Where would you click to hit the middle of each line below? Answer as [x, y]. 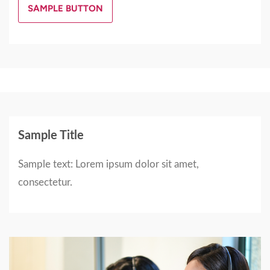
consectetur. [45, 183]
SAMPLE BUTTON [65, 9]
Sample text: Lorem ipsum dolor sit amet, [108, 165]
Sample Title [51, 136]
